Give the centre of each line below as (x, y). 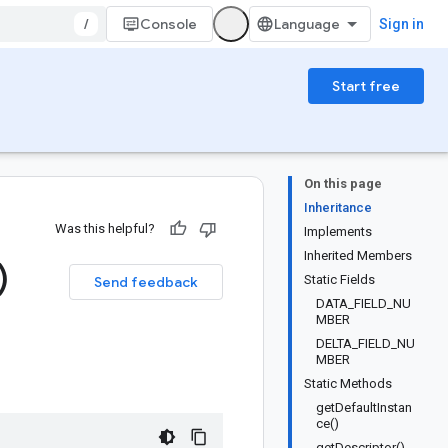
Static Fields (339, 279)
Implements (338, 231)
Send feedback (146, 282)
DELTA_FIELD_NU (365, 343)
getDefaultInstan (364, 407)
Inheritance (338, 207)
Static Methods (348, 383)
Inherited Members (358, 255)
